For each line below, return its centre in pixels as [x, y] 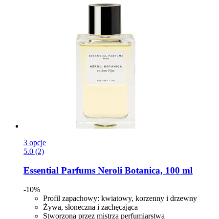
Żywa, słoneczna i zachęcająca [90, 207]
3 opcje [35, 143]
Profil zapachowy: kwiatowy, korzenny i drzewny [120, 198]
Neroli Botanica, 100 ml [144, 171]
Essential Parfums [59, 171]
